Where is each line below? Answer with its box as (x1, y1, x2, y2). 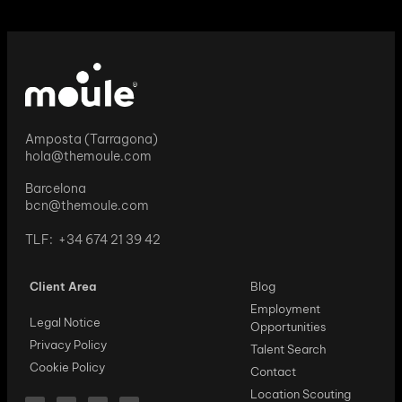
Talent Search (249, 341, 327, 356)
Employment (249, 301, 320, 316)
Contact (249, 363, 296, 379)
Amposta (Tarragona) (25, 130, 158, 147)
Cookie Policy (30, 359, 105, 374)
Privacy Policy (30, 336, 107, 352)
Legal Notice (30, 314, 100, 329)
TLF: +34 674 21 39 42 (25, 231, 161, 248)
